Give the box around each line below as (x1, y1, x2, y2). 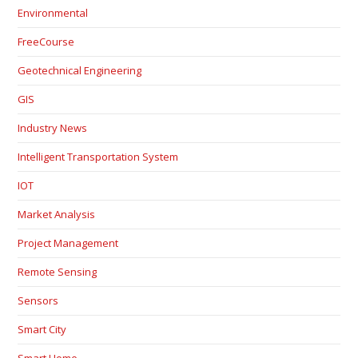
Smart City (18, 322, 67, 336)
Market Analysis (18, 207, 96, 221)
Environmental (18, 6, 89, 20)
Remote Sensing (18, 265, 97, 279)
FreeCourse (18, 34, 75, 49)
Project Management (18, 236, 119, 250)
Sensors (18, 293, 59, 308)
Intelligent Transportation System (18, 149, 179, 164)
